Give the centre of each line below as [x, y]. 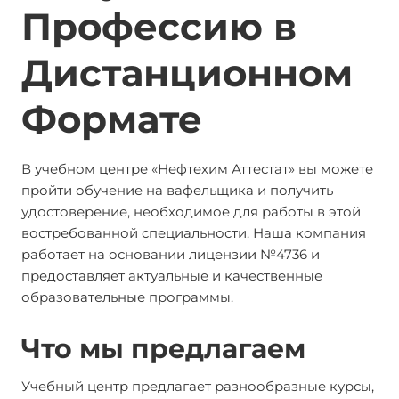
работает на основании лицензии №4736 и [171, 254]
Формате [112, 119]
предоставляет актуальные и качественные [172, 276]
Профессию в [159, 27]
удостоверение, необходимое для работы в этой [191, 212]
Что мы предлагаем [163, 349]
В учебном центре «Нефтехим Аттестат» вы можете [197, 169]
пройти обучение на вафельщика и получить [177, 190]
